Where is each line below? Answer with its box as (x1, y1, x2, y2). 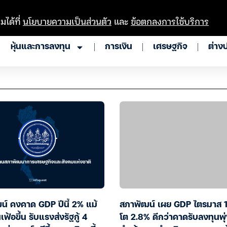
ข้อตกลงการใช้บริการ (131, 14, 209, 28)
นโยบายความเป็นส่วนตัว (23, 14, 111, 28)
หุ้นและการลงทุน (11, 43, 70, 51)
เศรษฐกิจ (153, 43, 187, 51)
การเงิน (105, 43, 132, 51)
